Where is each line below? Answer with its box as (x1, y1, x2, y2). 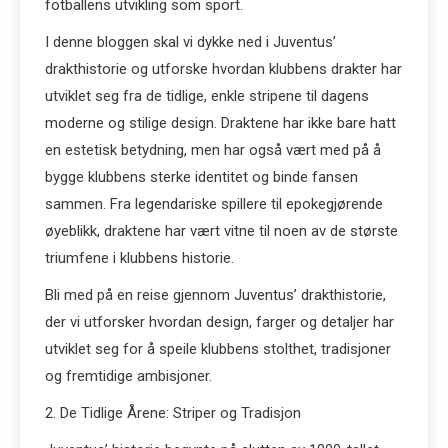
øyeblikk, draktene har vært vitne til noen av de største (45, 222, 398, 240)
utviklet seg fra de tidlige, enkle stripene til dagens (45, 87, 369, 105)
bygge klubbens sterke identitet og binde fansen (45, 168, 358, 186)
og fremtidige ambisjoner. (45, 367, 212, 385)
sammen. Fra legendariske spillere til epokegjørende (45, 195, 383, 213)
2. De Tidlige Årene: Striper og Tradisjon (45, 404, 301, 422)
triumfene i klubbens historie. (45, 249, 234, 267)
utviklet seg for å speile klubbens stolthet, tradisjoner (45, 340, 391, 358)
